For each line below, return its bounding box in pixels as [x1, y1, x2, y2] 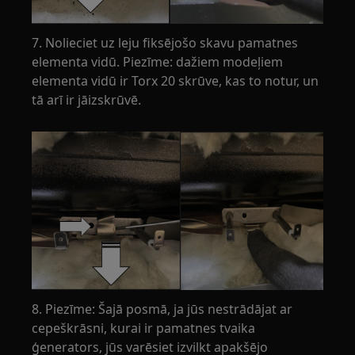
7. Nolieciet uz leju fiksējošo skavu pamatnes [32, 34, 299, 52]
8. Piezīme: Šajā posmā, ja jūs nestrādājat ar [32, 300, 293, 318]
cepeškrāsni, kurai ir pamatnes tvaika [32, 319, 256, 337]
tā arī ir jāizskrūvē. [32, 91, 142, 109]
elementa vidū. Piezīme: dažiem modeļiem [32, 53, 284, 71]
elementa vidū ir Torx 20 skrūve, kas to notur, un [32, 72, 319, 90]
